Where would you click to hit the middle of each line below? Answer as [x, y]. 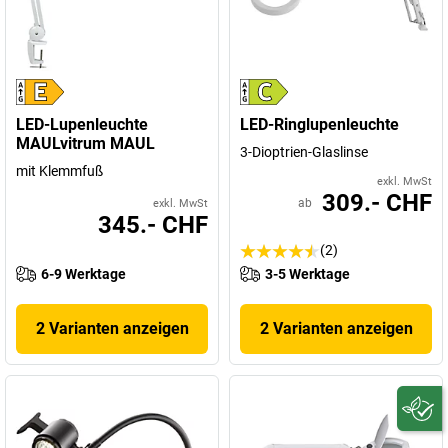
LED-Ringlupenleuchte [319, 124]
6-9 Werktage [83, 274]
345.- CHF [153, 225]
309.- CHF [377, 203]
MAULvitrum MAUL [85, 143]
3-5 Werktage [307, 274]
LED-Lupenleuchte [82, 124]
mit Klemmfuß [59, 171]
